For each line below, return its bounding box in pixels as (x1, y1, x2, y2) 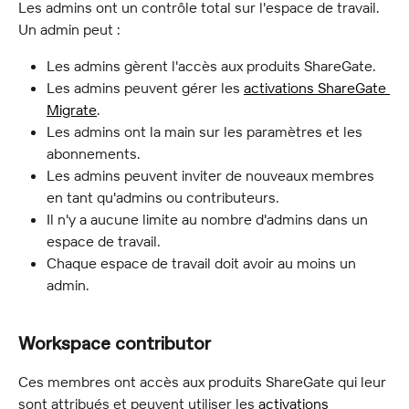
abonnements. (47, 144, 141, 163)
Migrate (47, 100, 97, 120)
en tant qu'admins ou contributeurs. (47, 188, 279, 207)
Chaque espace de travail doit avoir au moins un (47, 254, 360, 273)
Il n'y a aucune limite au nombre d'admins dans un (47, 210, 372, 229)
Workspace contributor (18, 331, 211, 357)
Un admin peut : (18, 19, 121, 38)
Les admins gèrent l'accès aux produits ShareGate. (47, 56, 376, 75)
